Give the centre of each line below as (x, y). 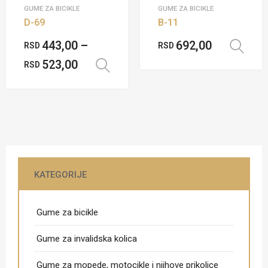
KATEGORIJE (60, 174)
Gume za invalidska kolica (87, 238)
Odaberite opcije (171, 66)
